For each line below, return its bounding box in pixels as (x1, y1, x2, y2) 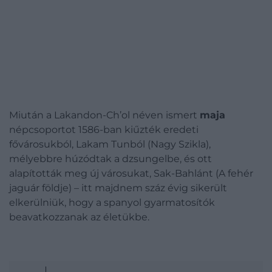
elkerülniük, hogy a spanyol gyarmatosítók (9, 197, 215, 208)
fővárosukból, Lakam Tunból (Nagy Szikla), (9, 138, 211, 150)
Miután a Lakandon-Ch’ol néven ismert (9, 109, 200, 121)
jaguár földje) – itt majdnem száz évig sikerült (9, 182, 227, 194)
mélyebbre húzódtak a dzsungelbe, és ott (9, 153, 212, 165)
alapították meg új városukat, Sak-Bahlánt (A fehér (9, 168, 253, 179)
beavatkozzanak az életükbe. (9, 211, 149, 223)
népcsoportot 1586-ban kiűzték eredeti (9, 124, 199, 135)
